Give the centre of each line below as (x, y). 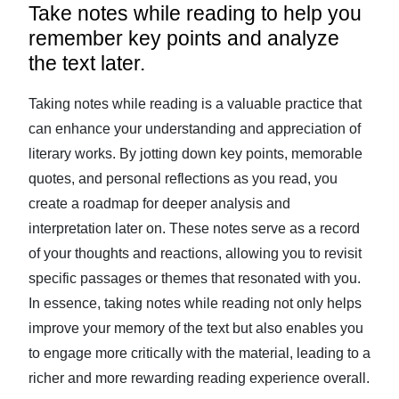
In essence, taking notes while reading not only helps (195, 303)
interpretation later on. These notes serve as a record (194, 228)
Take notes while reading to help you (195, 13)
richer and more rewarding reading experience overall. (199, 378)
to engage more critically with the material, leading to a (199, 353)
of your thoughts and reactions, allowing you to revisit (195, 253)
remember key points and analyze (184, 38)
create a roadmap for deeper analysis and (159, 204)
